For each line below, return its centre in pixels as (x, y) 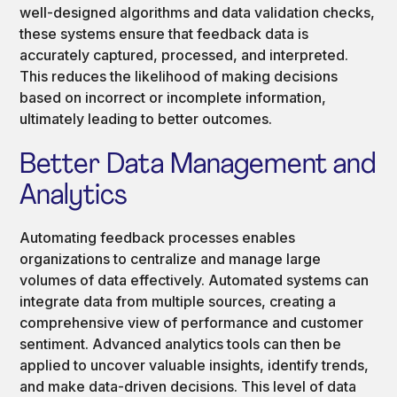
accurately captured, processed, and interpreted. (184, 54)
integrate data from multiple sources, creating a (178, 301)
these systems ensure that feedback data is (164, 33)
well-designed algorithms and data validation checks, (198, 12)
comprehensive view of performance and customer (192, 322)
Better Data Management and (198, 165)
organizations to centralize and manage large (171, 258)
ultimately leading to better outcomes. (146, 118)
